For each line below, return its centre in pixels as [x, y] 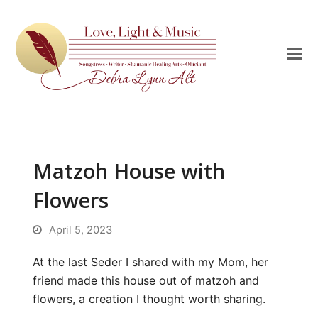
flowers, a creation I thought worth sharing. [149, 299]
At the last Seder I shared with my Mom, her [151, 262]
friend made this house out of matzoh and [146, 280]
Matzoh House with [129, 171]
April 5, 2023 [81, 230]
